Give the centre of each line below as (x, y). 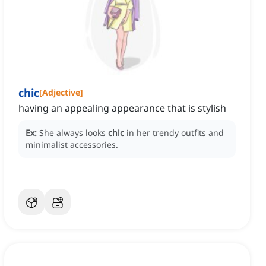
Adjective (61, 93)
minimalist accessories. (72, 145)
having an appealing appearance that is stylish (122, 108)
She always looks (74, 133)
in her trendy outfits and (175, 133)
